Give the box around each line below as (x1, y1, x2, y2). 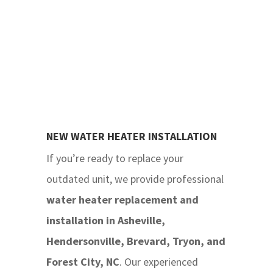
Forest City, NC (46, 255, 119, 269)
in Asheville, (103, 213, 165, 228)
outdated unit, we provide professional (46, 172, 224, 186)
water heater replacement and (46, 193, 199, 207)
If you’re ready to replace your (46, 151, 183, 166)
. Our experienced (119, 255, 198, 269)
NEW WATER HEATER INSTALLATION (46, 129, 217, 144)
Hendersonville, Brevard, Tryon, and (46, 234, 225, 249)
